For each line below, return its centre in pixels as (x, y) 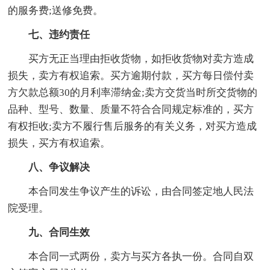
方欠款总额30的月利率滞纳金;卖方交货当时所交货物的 (133, 92)
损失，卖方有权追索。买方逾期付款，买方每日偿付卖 (131, 75)
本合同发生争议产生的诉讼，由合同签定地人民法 (141, 191)
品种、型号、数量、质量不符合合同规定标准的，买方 (131, 109)
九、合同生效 (59, 232)
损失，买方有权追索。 (59, 143)
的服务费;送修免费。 (56, 10)
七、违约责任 (59, 34)
